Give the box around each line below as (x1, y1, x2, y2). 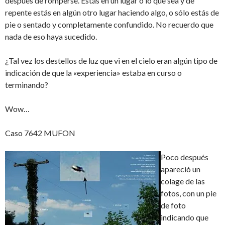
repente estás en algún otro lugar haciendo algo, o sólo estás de (5, 8, 219, 17)
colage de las (161, 176, 205, 186)
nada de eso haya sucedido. (5, 32, 97, 41)
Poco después (161, 152, 208, 162)
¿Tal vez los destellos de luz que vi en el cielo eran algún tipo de (5, 56, 217, 65)
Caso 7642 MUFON (5, 128, 75, 138)
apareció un (161, 164, 200, 174)
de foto (161, 200, 186, 210)
